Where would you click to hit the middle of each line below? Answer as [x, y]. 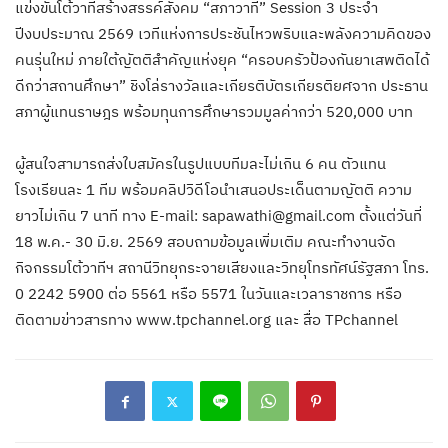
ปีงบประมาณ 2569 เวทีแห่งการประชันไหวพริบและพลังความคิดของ [223, 34]
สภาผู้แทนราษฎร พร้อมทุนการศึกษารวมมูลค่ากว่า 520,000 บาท [214, 112]
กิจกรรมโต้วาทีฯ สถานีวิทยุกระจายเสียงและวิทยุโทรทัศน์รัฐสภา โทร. [222, 268]
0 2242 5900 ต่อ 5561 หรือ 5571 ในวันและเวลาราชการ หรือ [208, 294]
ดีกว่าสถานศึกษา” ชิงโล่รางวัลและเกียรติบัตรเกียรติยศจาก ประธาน [221, 86]
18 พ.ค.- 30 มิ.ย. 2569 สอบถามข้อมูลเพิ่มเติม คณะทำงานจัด [205, 242]
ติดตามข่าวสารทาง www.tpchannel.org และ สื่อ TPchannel [206, 320]
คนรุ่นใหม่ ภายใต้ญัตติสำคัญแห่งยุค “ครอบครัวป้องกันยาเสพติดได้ [222, 60]
